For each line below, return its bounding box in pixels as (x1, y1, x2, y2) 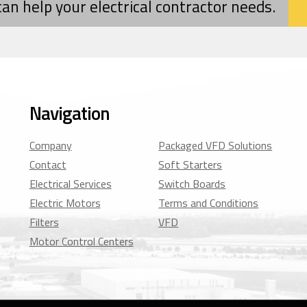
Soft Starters (158, 156, 223, 173)
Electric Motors (29, 195, 101, 212)
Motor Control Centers (29, 233, 134, 250)
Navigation (29, 99, 110, 128)
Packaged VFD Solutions (158, 137, 273, 154)
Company (29, 137, 72, 154)
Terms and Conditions (158, 195, 259, 212)
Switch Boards (158, 175, 226, 193)
